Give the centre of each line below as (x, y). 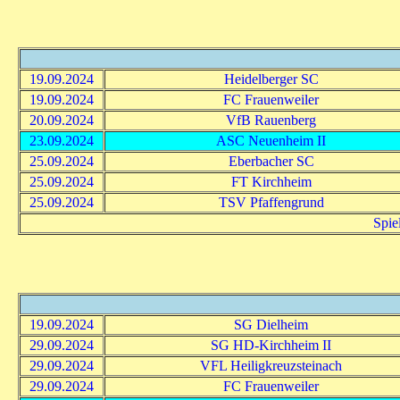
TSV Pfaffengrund (271, 202)
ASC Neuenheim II (271, 140)
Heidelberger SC (271, 79)
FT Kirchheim (271, 181)
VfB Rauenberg (271, 120)
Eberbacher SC (271, 161)
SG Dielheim (271, 324)
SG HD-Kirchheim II (271, 345)
